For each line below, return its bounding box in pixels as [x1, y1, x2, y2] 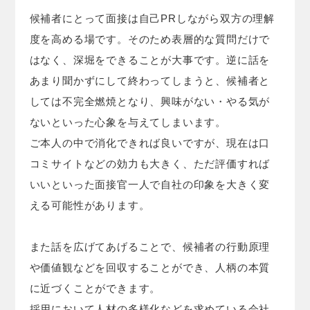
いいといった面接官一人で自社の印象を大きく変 [29, 178, 271, 190]
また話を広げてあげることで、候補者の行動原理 [29, 240, 271, 253]
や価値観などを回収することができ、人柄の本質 [29, 261, 271, 273]
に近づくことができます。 [29, 282, 161, 294]
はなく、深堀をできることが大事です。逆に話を [29, 53, 271, 66]
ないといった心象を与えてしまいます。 [29, 116, 226, 128]
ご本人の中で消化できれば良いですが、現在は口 [29, 136, 271, 149]
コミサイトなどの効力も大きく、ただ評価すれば [29, 157, 271, 170]
